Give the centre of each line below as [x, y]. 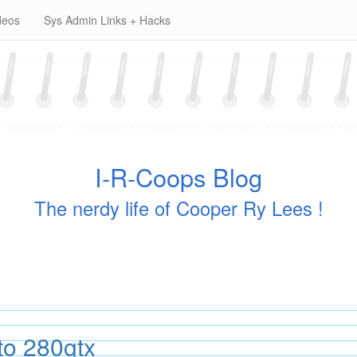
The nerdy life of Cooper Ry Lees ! [178, 208]
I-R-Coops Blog [178, 177]
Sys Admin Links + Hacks [107, 20]
